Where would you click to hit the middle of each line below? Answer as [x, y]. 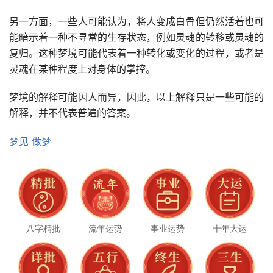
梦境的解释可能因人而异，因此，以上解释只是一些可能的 [136, 97]
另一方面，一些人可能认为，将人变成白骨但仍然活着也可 [136, 22]
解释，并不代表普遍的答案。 [73, 113]
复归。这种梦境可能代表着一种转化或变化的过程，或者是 [136, 53]
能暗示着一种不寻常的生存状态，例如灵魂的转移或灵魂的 [136, 37]
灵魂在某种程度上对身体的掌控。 [82, 69]
